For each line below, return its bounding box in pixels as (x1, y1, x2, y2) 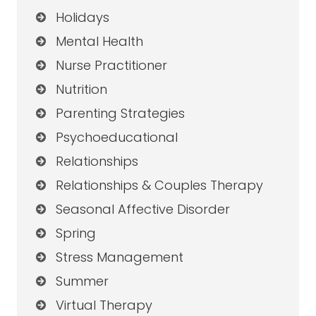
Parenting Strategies (55, 104, 185, 123)
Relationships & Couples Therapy (55, 176, 263, 195)
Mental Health (55, 32, 143, 51)
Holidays (55, 8, 109, 27)
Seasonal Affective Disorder (55, 200, 230, 219)
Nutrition (55, 80, 107, 99)
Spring (55, 224, 96, 243)
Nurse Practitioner (55, 56, 167, 75)
